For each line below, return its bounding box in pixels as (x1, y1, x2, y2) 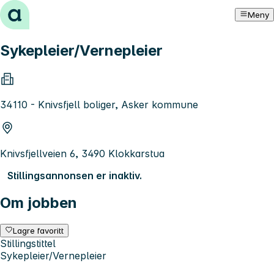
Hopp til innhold (5, 5, 80, 17)
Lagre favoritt (13, 225, 64, 235)
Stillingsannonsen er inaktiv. (7, 169, 142, 182)
